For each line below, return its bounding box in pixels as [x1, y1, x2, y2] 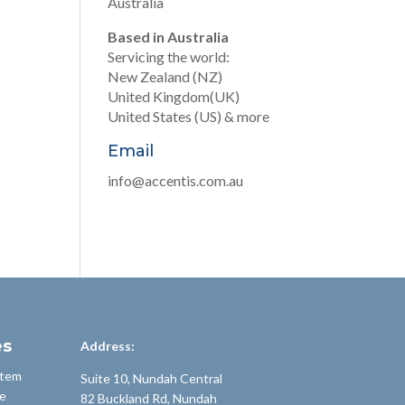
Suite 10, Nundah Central [80, 370, 223, 386]
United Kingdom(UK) [108, 88, 240, 105]
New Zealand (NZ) [108, 68, 223, 85]
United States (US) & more [108, 108, 270, 125]
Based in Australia [108, 28, 230, 45]
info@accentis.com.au [108, 172, 244, 189]
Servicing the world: [108, 48, 231, 65]
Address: [80, 337, 136, 353]
